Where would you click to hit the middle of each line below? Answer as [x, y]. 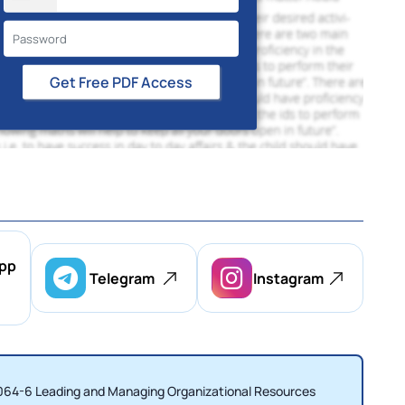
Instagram [288, 278]
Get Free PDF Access [167, 83]
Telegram [122, 278]
